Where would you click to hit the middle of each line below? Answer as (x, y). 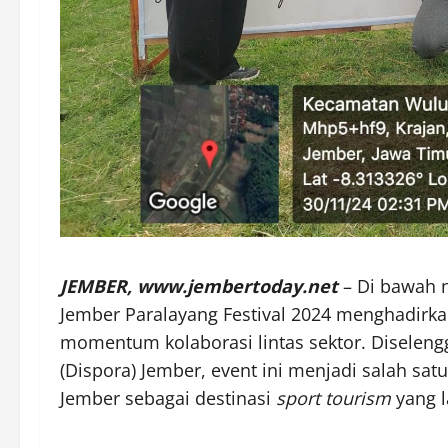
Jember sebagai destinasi (168, 398)
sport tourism (333, 398)
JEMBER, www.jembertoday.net (199, 286)
